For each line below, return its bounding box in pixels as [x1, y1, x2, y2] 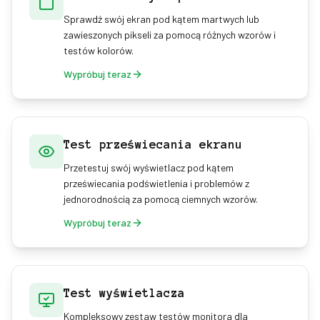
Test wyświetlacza [64, 286, 185, 299]
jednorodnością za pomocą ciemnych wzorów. [64, 193, 258, 205]
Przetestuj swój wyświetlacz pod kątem [64, 161, 234, 174]
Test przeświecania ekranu [64, 138, 242, 151]
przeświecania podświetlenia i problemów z [64, 177, 249, 189]
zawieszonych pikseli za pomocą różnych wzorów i [64, 29, 276, 41]
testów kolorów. [64, 44, 134, 56]
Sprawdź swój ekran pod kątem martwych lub [64, 13, 259, 25]
